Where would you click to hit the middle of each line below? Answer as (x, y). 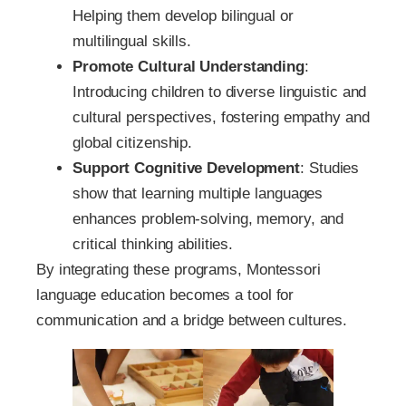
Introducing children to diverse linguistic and (220, 92)
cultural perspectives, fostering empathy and (221, 117)
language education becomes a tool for (165, 295)
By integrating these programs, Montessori (179, 269)
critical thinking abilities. (153, 244)
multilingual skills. (132, 41)
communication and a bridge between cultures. (192, 320)
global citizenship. (133, 142)
